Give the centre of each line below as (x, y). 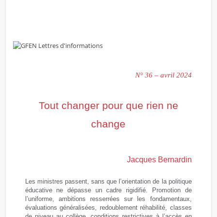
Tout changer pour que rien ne (108, 106)
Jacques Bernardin (159, 160)
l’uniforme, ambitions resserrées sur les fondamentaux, (108, 199)
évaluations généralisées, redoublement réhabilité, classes (108, 208)
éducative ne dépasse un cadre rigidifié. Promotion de (108, 190)
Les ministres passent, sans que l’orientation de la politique (108, 182)
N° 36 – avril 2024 (163, 75)
